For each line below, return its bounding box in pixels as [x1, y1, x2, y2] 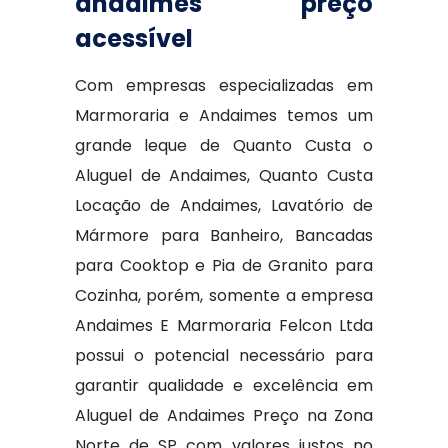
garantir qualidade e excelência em [74, 374, 374, 397]
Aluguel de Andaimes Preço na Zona [74, 404, 374, 427]
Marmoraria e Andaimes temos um [74, 104, 374, 127]
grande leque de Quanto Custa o [74, 134, 374, 157]
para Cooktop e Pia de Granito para [74, 254, 374, 277]
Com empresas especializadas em [74, 74, 374, 97]
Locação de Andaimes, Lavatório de [74, 194, 374, 217]
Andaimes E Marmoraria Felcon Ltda [74, 314, 374, 337]
